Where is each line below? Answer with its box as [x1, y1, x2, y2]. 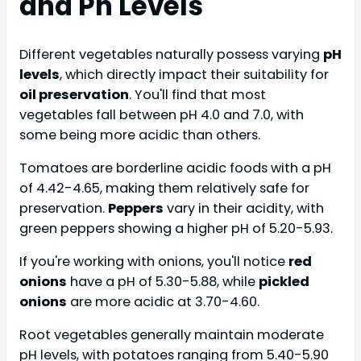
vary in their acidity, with [164, 198, 324, 218]
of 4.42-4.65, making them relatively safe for [19, 178, 309, 197]
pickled [259, 272, 309, 292]
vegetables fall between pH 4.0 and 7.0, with [19, 105, 304, 124]
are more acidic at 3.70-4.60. [67, 293, 259, 312]
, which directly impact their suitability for [60, 64, 329, 84]
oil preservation [19, 85, 129, 104]
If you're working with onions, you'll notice [19, 252, 288, 272]
